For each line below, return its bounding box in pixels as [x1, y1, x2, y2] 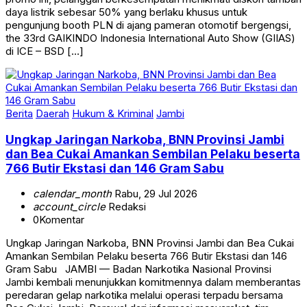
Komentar [39, 213, 84, 227]
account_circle [33, 200, 106, 214]
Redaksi [106, 200, 146, 214]
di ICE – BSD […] [5, 45, 84, 58]
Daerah [36, 107, 69, 121]
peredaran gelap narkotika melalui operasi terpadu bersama [5, 288, 283, 302]
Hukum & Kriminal [72, 107, 153, 121]
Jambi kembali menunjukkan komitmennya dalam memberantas [5, 275, 301, 289]
